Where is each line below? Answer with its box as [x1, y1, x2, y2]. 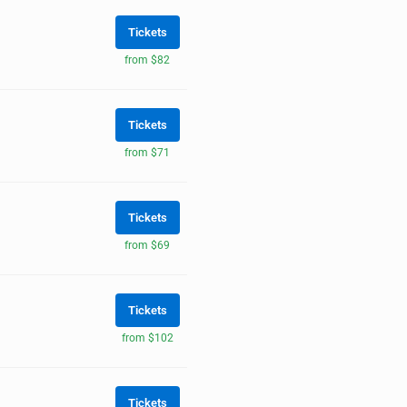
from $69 [124, 238, 170, 252]
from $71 [124, 145, 170, 159]
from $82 [124, 53, 170, 66]
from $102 [121, 331, 174, 344]
